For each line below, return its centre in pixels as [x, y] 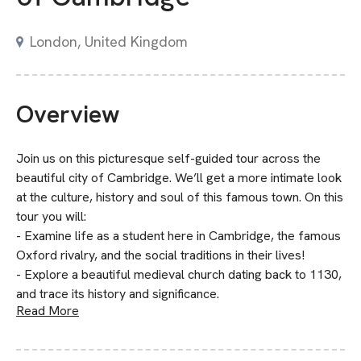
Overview [68, 114]
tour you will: [51, 216]
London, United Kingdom [109, 41]
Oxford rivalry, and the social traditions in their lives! [160, 255]
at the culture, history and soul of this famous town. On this [180, 197]
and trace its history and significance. [118, 294]
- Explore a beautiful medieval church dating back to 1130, [179, 274]
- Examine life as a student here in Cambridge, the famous [178, 236]
